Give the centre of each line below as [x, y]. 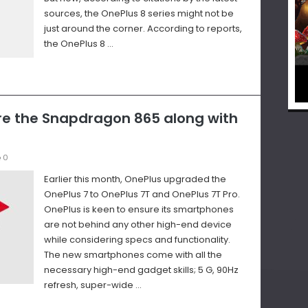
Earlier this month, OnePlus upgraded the [135, 179]
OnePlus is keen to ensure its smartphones [139, 210]
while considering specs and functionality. [137, 240]
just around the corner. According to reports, [143, 29]
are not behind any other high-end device [138, 225]
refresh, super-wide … [93, 285]
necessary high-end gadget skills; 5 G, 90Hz [141, 270]
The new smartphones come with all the [133, 255]
